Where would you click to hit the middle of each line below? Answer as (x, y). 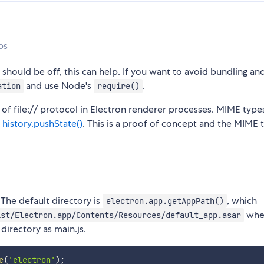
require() (118, 86)
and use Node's (59, 86)
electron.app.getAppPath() (165, 201)
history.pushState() (42, 124)
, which (242, 201)
